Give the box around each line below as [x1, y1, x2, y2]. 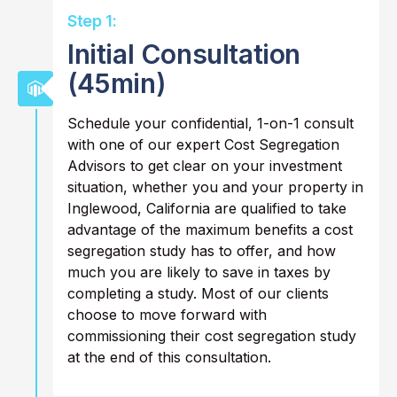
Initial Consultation [67, 38, 301, 71]
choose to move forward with [67, 306, 267, 324]
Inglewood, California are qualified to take [67, 199, 346, 218]
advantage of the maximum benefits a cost [67, 221, 353, 239]
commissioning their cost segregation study [67, 327, 356, 346]
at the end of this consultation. [67, 348, 271, 367]
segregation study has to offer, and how [67, 242, 336, 261]
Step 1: [67, 12, 117, 31]
